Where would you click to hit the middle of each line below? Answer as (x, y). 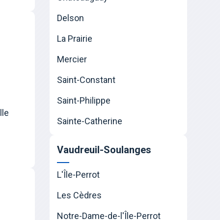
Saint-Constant (86, 80)
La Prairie (74, 39)
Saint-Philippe (83, 101)
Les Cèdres (79, 195)
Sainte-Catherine (89, 121)
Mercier (72, 59)
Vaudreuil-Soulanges (104, 150)
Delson (70, 18)
